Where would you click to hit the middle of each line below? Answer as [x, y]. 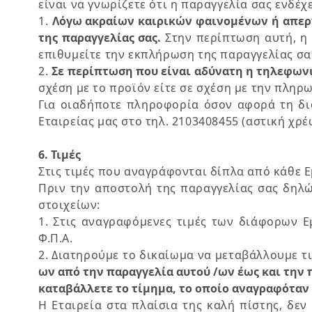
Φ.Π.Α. [56, 238]
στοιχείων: [69, 205]
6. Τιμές [60, 155]
